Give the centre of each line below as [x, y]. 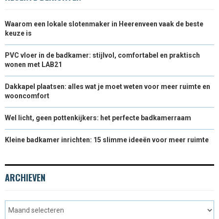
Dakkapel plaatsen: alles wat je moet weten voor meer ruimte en [108, 87]
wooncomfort [27, 96]
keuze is [18, 33]
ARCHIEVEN [25, 177]
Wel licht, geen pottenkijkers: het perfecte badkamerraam [98, 118]
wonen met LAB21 [33, 65]
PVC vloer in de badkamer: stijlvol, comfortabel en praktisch [102, 55]
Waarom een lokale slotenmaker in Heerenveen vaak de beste [104, 24]
